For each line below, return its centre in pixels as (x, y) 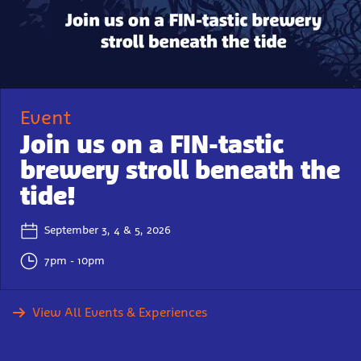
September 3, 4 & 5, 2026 (108, 230)
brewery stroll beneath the (180, 170)
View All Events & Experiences (120, 312)
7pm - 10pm (75, 261)
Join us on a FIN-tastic (152, 144)
